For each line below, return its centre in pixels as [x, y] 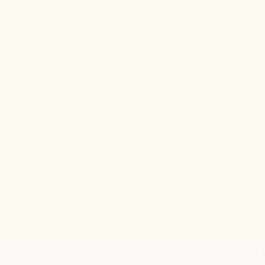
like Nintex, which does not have [103, 220]
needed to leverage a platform [100, 208]
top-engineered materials [90, 46]
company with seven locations [99, 58]
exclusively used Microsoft [91, 183]
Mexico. [50, 83]
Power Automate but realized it [101, 195]
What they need [69, 139]
